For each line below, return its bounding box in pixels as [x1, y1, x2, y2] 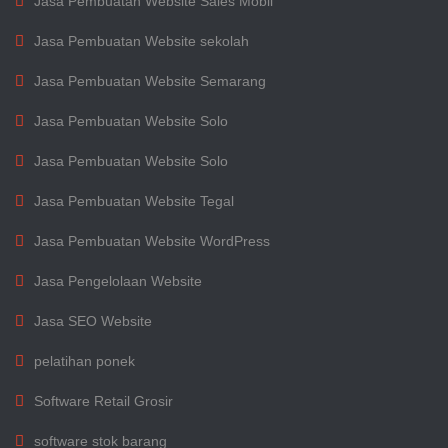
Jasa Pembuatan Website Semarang [34, 73, 266, 89]
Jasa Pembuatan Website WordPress [34, 233, 270, 249]
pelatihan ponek [34, 353, 135, 369]
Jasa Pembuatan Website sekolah [34, 33, 249, 49]
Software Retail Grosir [34, 393, 173, 409]
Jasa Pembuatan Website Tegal [34, 193, 234, 209]
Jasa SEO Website [34, 313, 152, 329]
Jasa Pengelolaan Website [34, 273, 202, 289]
